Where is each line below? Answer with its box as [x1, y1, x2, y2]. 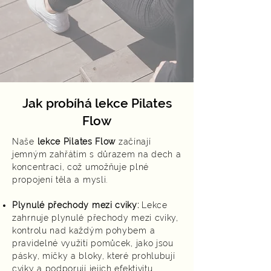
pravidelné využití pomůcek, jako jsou [12, 238, 174, 248]
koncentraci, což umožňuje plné [12, 162, 149, 172]
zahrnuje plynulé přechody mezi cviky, [12, 213, 178, 223]
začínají [116, 137, 151, 146]
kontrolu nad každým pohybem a [12, 226, 155, 235]
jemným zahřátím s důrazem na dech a [12, 149, 181, 159]
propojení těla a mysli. [12, 175, 108, 184]
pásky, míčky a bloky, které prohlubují [12, 251, 175, 261]
